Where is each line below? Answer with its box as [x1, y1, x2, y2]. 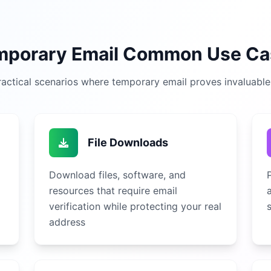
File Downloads [88, 136, 168, 149]
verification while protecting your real [49, 200, 221, 212]
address [49, 216, 85, 228]
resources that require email [49, 184, 177, 197]
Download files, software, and [49, 169, 186, 181]
